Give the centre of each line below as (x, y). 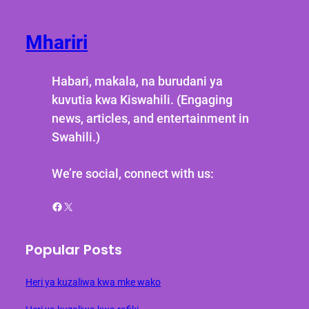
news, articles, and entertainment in (150, 118)
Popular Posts (74, 250)
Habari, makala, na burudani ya (137, 81)
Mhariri (57, 42)
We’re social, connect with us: (132, 174)
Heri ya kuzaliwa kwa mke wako (93, 282)
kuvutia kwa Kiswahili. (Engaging (142, 99)
